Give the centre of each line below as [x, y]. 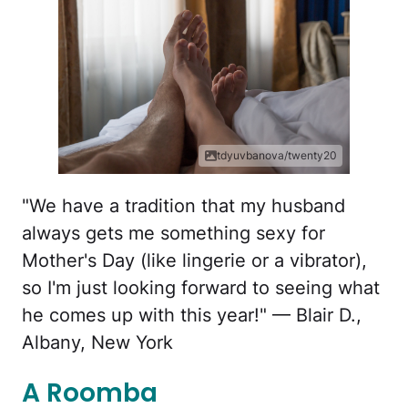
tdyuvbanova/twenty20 [277, 155]
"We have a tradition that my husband [184, 205]
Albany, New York [97, 342]
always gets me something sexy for [173, 233]
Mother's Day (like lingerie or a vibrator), [194, 260]
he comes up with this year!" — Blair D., [192, 315]
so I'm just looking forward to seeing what [201, 287]
